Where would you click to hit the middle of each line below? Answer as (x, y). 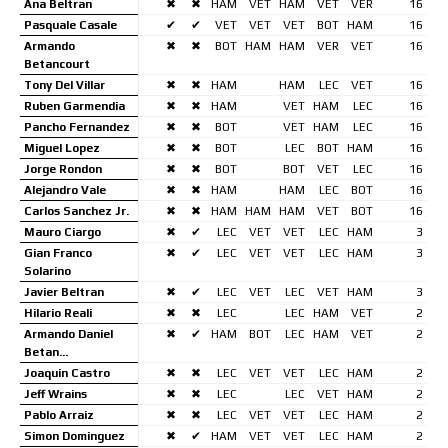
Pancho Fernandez (77, 126)
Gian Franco (58, 252)
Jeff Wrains (55, 393)
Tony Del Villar (64, 84)
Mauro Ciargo (62, 231)
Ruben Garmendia (74, 105)
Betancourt (57, 63)
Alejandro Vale (65, 189)
